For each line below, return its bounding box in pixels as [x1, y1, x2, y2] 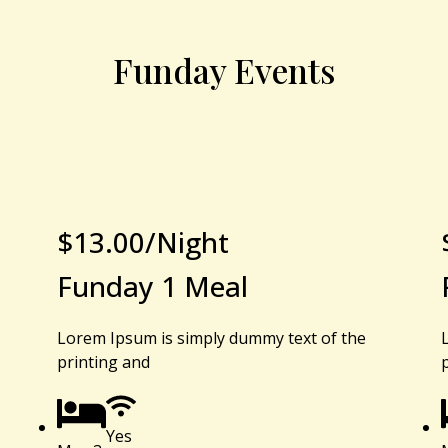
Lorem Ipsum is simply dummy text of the [57, 326, 367, 349]
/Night [145, 222, 230, 261]
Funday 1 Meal [57, 266, 249, 305]
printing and [57, 350, 151, 373]
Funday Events [112, 46, 336, 93]
